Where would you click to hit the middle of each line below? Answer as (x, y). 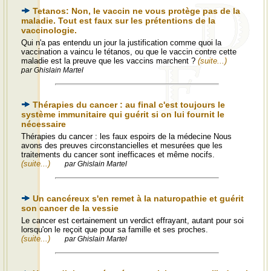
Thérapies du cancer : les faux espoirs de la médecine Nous (126, 136)
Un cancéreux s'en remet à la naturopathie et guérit (138, 198)
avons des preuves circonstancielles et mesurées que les (122, 145)
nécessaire (44, 124)
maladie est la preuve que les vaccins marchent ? (109, 61)
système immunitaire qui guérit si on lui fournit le (123, 114)
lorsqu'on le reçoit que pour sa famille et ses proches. (115, 230)
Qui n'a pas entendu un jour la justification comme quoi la (121, 43)
